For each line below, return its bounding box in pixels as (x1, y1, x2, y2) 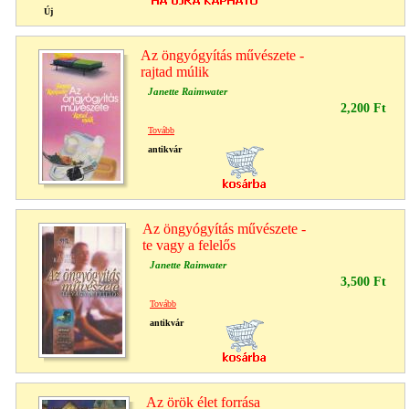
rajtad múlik (141, 63, 209, 79)
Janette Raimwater (148, 85, 227, 97)
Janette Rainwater (150, 258, 226, 270)
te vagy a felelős (142, 236, 236, 253)
